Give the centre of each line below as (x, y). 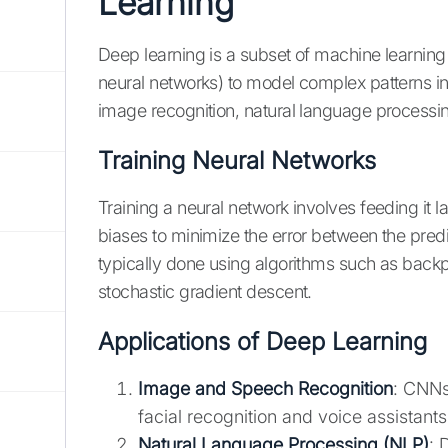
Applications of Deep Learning (262, 342)
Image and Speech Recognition (265, 389)
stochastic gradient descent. (205, 292)
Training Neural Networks (237, 161)
